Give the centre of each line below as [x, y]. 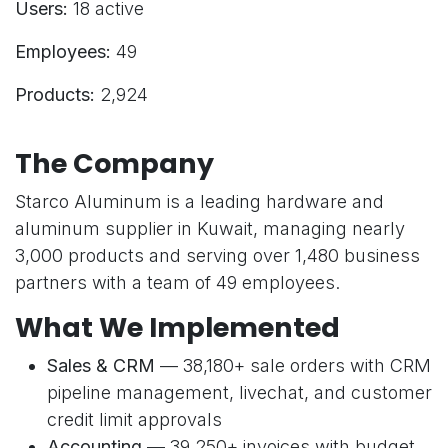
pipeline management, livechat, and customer [239, 393]
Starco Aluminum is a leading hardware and [199, 202]
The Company [114, 164]
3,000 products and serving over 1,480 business [217, 256]
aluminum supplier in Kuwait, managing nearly [210, 229]
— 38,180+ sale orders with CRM [293, 366]
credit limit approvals [134, 420]
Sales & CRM [101, 366]
